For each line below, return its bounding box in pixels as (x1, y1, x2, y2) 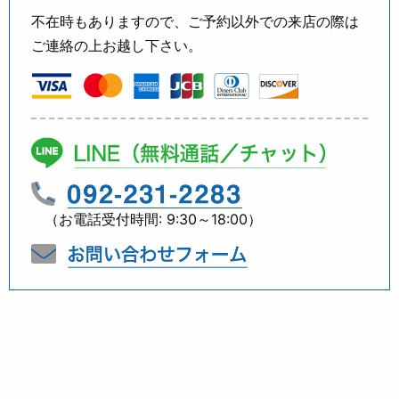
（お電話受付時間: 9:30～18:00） (45, 209, 262, 228)
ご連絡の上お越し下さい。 (31, 37, 202, 55)
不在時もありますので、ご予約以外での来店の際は (31, 12, 359, 31)
